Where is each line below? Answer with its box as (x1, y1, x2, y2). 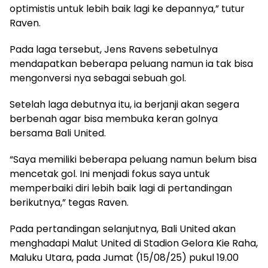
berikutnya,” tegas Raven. (10, 195, 129, 209)
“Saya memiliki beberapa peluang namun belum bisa (10, 152, 257, 166)
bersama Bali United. (10, 126, 106, 140)
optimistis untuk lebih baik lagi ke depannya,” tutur (10, 1, 245, 16)
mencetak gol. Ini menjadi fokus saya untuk (10, 166, 210, 181)
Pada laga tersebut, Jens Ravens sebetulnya (10, 42, 218, 56)
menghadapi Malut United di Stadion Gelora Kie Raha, (10, 236, 258, 250)
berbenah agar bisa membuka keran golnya (10, 111, 218, 126)
